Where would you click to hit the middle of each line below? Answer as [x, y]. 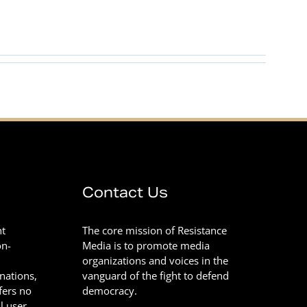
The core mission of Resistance [155, 230]
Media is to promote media [146, 245]
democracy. [110, 291]
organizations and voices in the [156, 260]
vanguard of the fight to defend [156, 275]
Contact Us [125, 193]
